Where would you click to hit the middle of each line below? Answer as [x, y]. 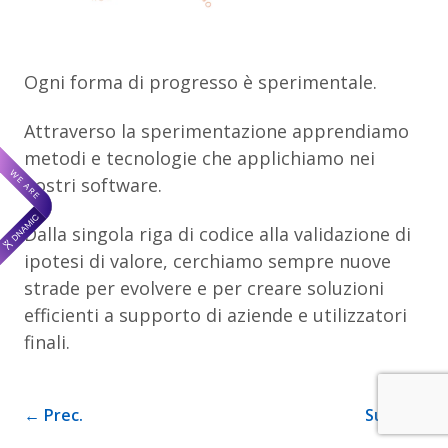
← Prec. [53, 414]
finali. [47, 341]
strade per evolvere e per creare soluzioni [204, 287]
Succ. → [394, 414]
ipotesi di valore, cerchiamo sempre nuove [207, 260]
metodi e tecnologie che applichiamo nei [199, 157]
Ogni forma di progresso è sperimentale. [200, 81]
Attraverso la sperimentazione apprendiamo [216, 130]
